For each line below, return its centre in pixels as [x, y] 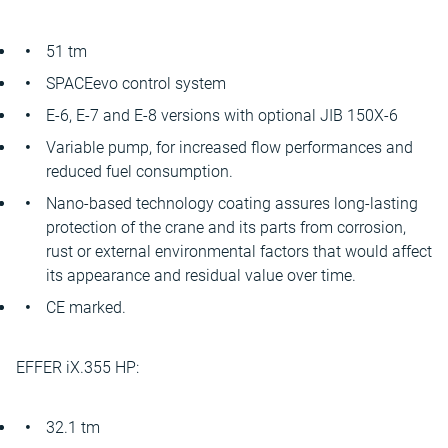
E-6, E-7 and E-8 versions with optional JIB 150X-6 [222, 115]
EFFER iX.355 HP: [77, 367]
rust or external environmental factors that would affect [239, 251]
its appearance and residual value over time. [201, 275]
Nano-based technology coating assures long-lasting [232, 203]
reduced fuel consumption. [139, 171]
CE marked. [86, 307]
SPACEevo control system [136, 83]
